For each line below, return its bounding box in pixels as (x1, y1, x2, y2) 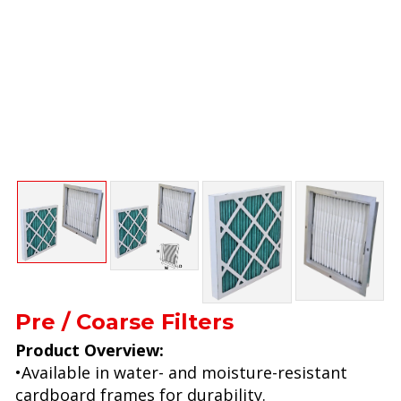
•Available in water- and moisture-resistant (15, 361, 347, 383)
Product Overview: (15, 338, 164, 361)
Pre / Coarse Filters (15, 308, 234, 335)
